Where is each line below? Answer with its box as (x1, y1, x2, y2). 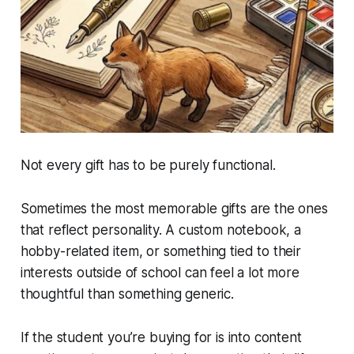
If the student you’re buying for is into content (20, 329, 302, 345)
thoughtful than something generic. (20, 285, 234, 302)
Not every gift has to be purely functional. (20, 156, 276, 173)
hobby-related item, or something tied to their (20, 243, 301, 259)
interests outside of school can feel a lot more (20, 264, 299, 281)
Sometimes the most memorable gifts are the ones (20, 200, 328, 217)
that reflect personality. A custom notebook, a (20, 221, 301, 238)
